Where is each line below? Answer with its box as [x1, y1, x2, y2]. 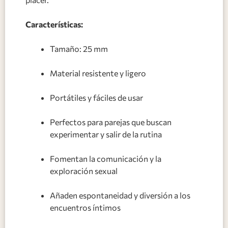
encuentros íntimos [50, 202, 121, 212]
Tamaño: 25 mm [50, 43, 108, 53]
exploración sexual [50, 165, 118, 176]
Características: [25, 19, 83, 29]
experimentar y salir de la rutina [50, 129, 162, 139]
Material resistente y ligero [50, 68, 146, 78]
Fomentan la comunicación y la [50, 153, 161, 163]
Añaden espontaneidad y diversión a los [50, 190, 190, 200]
